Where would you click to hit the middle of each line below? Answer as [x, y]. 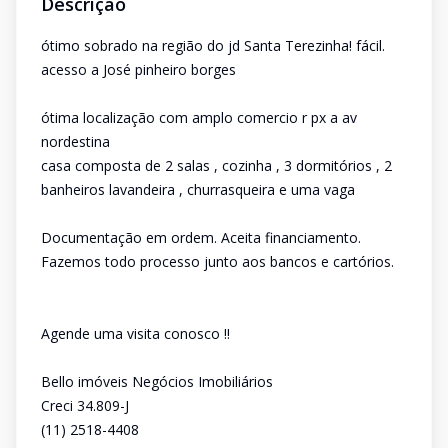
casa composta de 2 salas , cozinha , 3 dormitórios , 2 [216, 165]
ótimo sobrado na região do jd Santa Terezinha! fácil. [213, 45]
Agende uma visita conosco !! [135, 333]
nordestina [75, 141]
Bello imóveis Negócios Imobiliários [157, 381]
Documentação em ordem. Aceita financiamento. [201, 237]
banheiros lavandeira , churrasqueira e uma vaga [198, 189]
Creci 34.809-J [85, 405]
